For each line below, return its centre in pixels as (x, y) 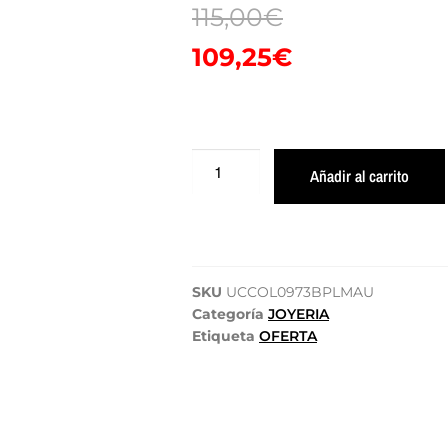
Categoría (228, 313)
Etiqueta (223, 335)
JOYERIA (298, 313)
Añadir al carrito (359, 175)
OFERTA (288, 335)
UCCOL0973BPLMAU (300, 291)
